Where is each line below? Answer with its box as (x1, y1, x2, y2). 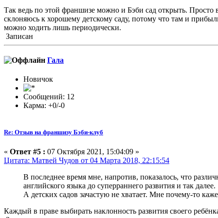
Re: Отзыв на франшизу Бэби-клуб (4, 128, 103, 136)
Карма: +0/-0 (23, 101, 65, 110)
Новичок (23, 75, 53, 84)
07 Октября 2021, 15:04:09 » (45, 147, 139, 156)
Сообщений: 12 (23, 92, 74, 101)
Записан (4, 32, 33, 40)
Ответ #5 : (10, 147, 45, 156)
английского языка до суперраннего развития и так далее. (23, 181, 216, 190)
